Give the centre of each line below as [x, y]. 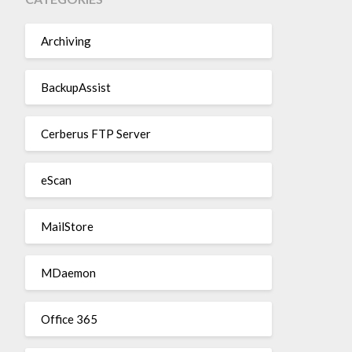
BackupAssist [75, 87]
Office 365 [69, 319]
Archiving [66, 40]
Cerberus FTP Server [95, 133]
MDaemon [68, 272]
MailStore [67, 226]
